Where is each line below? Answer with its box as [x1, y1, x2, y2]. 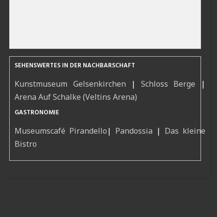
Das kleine [164, 125, 205, 137]
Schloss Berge [141, 78, 196, 90]
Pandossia [115, 125, 153, 137]
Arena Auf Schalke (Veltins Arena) [15, 92, 138, 103]
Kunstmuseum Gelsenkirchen [15, 78, 126, 90]
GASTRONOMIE [15, 108, 60, 118]
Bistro [15, 139, 37, 150]
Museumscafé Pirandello [15, 125, 108, 137]
